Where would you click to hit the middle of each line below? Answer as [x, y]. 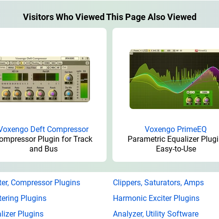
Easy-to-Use [176, 149]
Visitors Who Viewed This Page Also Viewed [109, 17]
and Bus [43, 149]
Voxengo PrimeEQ [176, 129]
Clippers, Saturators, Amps [158, 182]
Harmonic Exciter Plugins [156, 198]
